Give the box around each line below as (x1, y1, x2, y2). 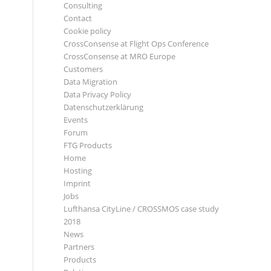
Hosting (64, 165, 93, 176)
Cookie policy (64, 25, 112, 36)
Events (64, 114, 88, 125)
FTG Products (64, 140, 113, 151)
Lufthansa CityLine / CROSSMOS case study (64, 203, 220, 214)
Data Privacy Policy (64, 89, 132, 100)
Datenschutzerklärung (64, 102, 144, 113)
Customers (64, 64, 103, 74)
